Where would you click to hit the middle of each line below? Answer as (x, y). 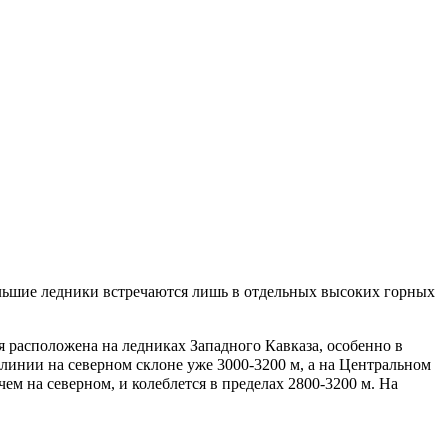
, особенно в (361, 345)
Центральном (385, 364)
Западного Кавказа (254, 345)
